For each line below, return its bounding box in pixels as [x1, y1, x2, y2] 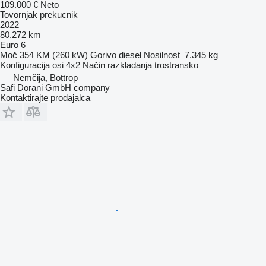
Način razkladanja [83, 59, 152, 70]
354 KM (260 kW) [20, 49, 88, 60]
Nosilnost [144, 49, 180, 60]
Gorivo [90, 49, 116, 60]
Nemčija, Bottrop [13, 72, 78, 83]
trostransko [154, 59, 198, 70]
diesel [119, 49, 141, 60]
